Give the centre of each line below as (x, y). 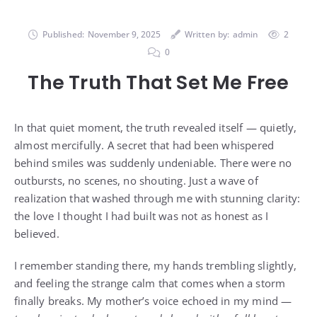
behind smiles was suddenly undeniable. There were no (153, 162)
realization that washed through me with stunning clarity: (157, 198)
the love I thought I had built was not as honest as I (142, 215)
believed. (37, 233)
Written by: (207, 34)
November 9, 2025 (124, 34)
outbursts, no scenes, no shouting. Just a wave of (136, 180)
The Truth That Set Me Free (158, 82)
